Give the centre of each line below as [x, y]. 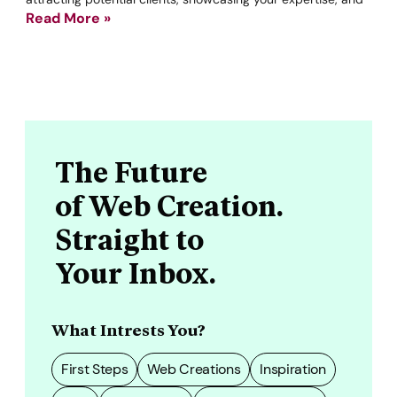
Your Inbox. [136, 274]
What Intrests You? [128, 331]
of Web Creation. [169, 206]
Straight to [129, 240]
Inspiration [293, 369]
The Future [131, 173]
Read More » [68, 18]
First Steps [95, 369]
